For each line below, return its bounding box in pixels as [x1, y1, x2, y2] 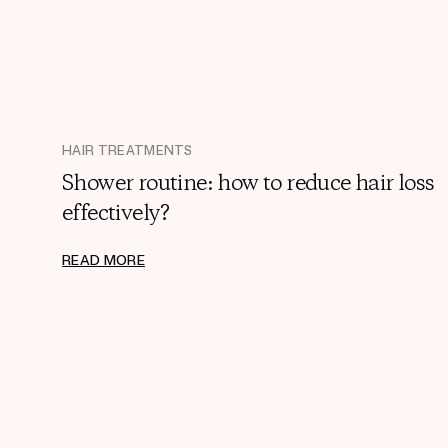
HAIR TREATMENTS [62, 143, 193, 160]
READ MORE [62, 252, 145, 270]
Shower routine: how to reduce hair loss [62, 169, 435, 200]
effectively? [62, 199, 170, 230]
